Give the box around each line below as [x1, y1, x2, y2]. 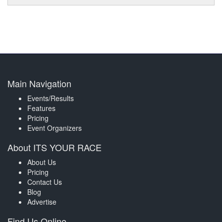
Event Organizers [27, 122, 82, 133]
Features [27, 103, 55, 113]
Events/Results [27, 93, 74, 103]
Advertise [27, 196, 56, 207]
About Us [27, 157, 56, 167]
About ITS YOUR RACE [7, 140, 102, 154]
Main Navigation [7, 76, 71, 90]
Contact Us [27, 176, 62, 187]
